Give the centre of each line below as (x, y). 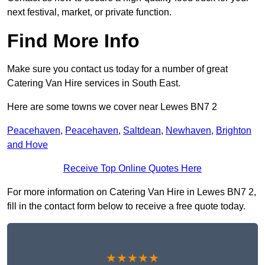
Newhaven (188, 131)
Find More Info (73, 41)
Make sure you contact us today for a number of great (117, 69)
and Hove (28, 145)
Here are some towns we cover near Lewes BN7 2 (112, 107)
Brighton (234, 131)
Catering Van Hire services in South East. (94, 83)
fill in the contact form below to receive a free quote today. (126, 206)
